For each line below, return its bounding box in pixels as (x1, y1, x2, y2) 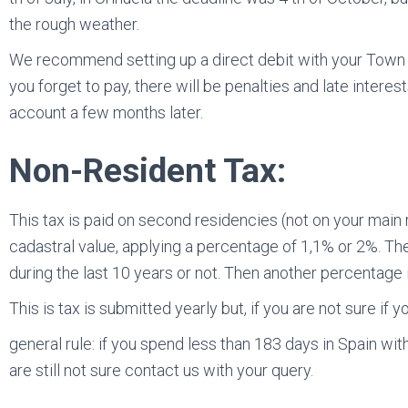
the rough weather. (9, 15, 139, 34)
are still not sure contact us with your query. (9, 361, 313, 380)
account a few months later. (9, 103, 203, 122)
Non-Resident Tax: (9, 151, 286, 190)
